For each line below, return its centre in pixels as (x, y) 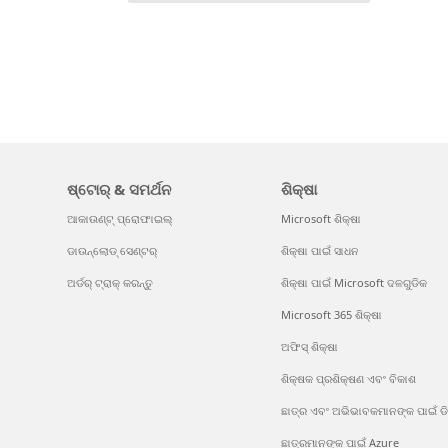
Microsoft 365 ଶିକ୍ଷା (331, 314)
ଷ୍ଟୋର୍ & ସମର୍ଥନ (119, 189)
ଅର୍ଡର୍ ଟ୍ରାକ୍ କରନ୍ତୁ (110, 282)
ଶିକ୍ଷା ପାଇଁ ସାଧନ (319, 250)
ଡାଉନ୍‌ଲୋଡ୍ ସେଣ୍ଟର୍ (112, 250)
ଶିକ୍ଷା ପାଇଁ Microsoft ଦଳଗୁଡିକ (353, 282)
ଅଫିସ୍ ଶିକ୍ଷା (309, 346)
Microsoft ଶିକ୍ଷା (320, 218)
